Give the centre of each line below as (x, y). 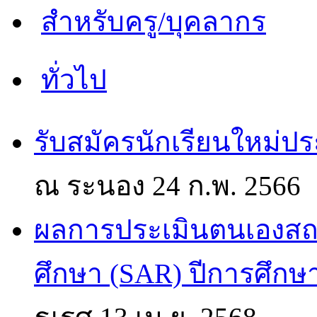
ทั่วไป (74, 79)
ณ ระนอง (93, 185)
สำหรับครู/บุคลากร (154, 21)
